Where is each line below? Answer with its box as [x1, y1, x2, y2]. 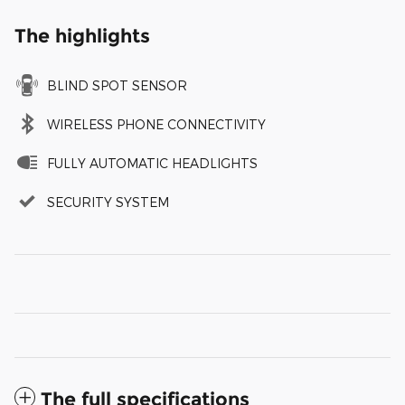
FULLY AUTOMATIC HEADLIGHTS [47, 155, 258, 172]
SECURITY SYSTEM [47, 194, 169, 211]
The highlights [14, 24, 150, 48]
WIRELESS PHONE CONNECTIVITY [47, 117, 266, 133]
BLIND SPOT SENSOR [47, 78, 187, 94]
